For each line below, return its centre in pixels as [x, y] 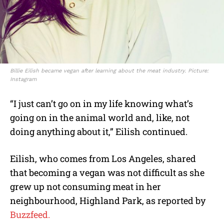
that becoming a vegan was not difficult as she [107, 172]
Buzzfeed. [31, 214]
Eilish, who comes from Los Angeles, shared [103, 158]
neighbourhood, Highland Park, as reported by [108, 200]
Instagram [23, 79]
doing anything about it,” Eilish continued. [99, 131]
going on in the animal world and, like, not [100, 117]
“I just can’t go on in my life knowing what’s [101, 103]
